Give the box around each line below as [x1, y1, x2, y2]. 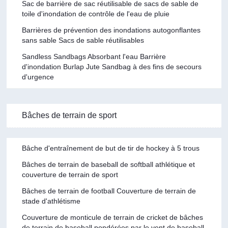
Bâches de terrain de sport [22, 110, 117, 120]
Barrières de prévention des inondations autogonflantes [22, 25, 201, 34]
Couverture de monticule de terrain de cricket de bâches [22, 213, 204, 221]
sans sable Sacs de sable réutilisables [22, 36, 145, 44]
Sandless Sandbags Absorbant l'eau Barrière [22, 52, 166, 61]
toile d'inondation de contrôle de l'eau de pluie [22, 9, 170, 18]
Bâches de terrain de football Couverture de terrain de [22, 186, 196, 195]
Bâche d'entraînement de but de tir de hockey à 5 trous [22, 144, 200, 152]
